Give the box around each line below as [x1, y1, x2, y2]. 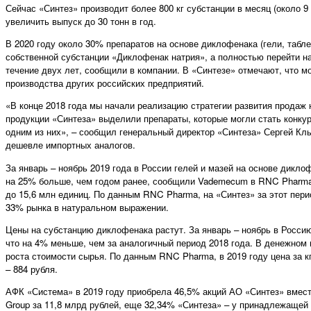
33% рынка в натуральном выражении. [6, 200, 169, 214]
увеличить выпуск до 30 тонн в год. [6, 14, 156, 28]
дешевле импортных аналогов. [6, 138, 135, 152]
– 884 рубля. [6, 262, 58, 276]
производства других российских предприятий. [6, 76, 204, 90]
